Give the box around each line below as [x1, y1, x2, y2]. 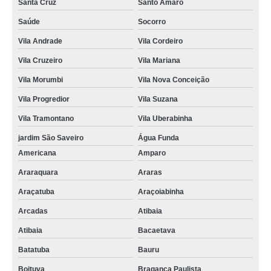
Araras [137, 168, 162, 177]
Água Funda [137, 134, 179, 143]
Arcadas [18, 207, 48, 216]
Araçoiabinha [137, 188, 184, 197]
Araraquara [18, 168, 58, 177]
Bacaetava [137, 226, 175, 235]
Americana [18, 149, 56, 158]
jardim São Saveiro [18, 134, 83, 143]
